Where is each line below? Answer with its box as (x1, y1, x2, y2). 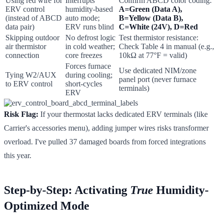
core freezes (65, 51, 102, 59)
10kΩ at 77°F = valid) (119, 51, 187, 59)
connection (5, 51, 39, 59)
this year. (4, 151, 31, 160)
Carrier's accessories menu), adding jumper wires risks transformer (4, 123, 209, 132)
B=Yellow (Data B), (119, 13, 183, 22)
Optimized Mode (4, 199, 89, 212)
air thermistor (5, 42, 46, 51)
